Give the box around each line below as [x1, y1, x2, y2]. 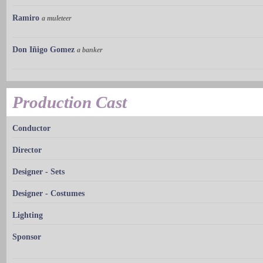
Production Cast [12, 92, 127, 112]
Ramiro [12, 13, 39, 22]
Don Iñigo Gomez [12, 45, 75, 54]
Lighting [12, 210, 43, 220]
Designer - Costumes [12, 188, 85, 198]
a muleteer [42, 14, 72, 22]
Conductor [12, 123, 50, 133]
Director [12, 145, 42, 154]
